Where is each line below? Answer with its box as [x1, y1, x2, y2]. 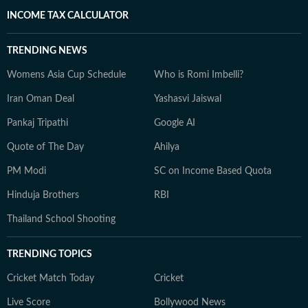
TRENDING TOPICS [7, 250, 92, 259]
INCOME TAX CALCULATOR [7, 11, 129, 21]
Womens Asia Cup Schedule [7, 70, 126, 80]
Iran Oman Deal [7, 94, 74, 104]
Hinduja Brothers [7, 190, 79, 200]
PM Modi [7, 166, 46, 176]
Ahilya [154, 142, 179, 152]
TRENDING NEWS [7, 46, 87, 56]
